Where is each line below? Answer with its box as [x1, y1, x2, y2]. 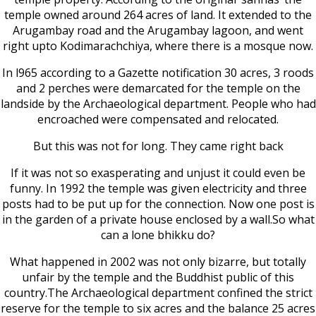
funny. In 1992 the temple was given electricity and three [9, 180, 307, 196]
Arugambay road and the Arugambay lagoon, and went [13, 22, 303, 38]
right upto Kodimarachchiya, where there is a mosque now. [3, 37, 313, 54]
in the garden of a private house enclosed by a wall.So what [1, 211, 315, 227]
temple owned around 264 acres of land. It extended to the [4, 6, 312, 23]
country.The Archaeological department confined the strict [4, 284, 312, 300]
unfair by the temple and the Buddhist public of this [22, 269, 294, 285]
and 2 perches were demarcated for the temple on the [16, 80, 300, 96]
